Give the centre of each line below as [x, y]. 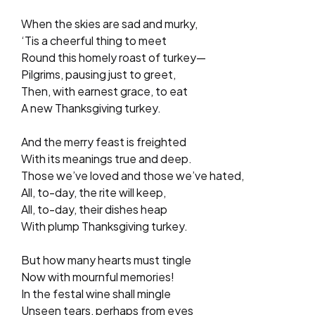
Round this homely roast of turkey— [114, 57]
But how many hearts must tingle [106, 259]
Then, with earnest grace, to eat [104, 91]
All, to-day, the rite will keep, [94, 192]
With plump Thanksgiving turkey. [104, 226]
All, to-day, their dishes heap [94, 209]
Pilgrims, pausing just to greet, [98, 74]
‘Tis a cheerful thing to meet [94, 40]
